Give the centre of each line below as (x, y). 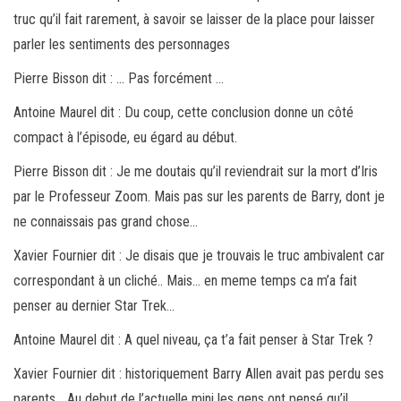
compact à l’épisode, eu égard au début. (125, 137)
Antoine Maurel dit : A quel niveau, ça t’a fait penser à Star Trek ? (193, 339)
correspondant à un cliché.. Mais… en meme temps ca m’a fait (185, 280)
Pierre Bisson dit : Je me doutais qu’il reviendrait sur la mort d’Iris (196, 171)
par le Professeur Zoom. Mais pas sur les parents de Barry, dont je (199, 196)
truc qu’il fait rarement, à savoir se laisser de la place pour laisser (194, 19)
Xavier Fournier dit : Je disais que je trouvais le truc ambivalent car (199, 255)
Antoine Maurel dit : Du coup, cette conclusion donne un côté (183, 112)
